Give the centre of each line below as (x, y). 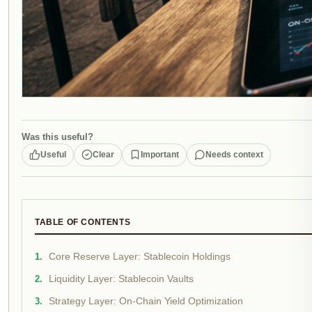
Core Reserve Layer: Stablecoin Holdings (140, 256)
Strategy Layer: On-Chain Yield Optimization (146, 301)
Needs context (234, 154)
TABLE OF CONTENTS (83, 222)
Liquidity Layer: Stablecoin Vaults (121, 279)
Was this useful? (57, 136)
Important (160, 154)
